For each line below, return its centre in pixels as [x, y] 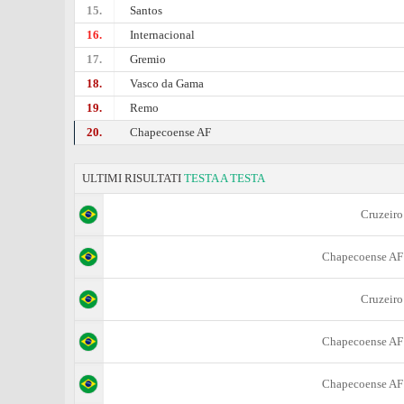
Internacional [163, 35]
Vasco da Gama [167, 83]
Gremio [148, 59]
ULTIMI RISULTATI [133, 178]
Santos [147, 10]
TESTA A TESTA [225, 178]
